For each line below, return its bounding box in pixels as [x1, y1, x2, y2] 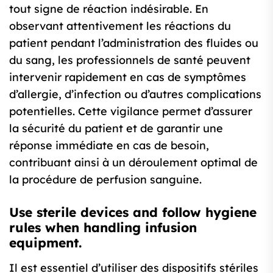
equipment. [9, 235, 82, 250]
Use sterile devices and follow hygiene [9, 204, 257, 220]
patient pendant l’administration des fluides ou [9, 36, 258, 50]
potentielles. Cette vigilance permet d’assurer [9, 104, 252, 118]
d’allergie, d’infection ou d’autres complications [9, 87, 261, 101]
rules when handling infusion [9, 219, 197, 235]
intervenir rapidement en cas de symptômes [9, 70, 246, 84]
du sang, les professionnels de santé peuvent [9, 53, 250, 67]
